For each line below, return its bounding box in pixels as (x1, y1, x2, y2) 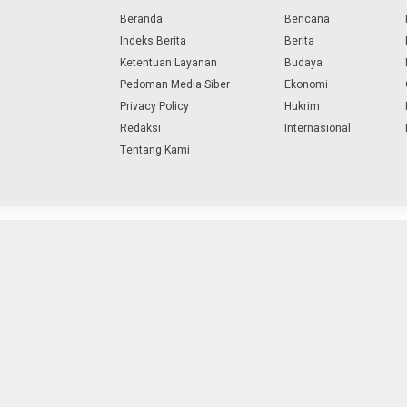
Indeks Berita (120, 32, 186, 49)
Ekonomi (284, 75, 328, 93)
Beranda (120, 10, 163, 27)
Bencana (284, 10, 330, 27)
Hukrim (284, 97, 320, 114)
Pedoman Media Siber (120, 75, 230, 93)
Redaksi (120, 119, 161, 136)
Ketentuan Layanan (120, 54, 217, 71)
